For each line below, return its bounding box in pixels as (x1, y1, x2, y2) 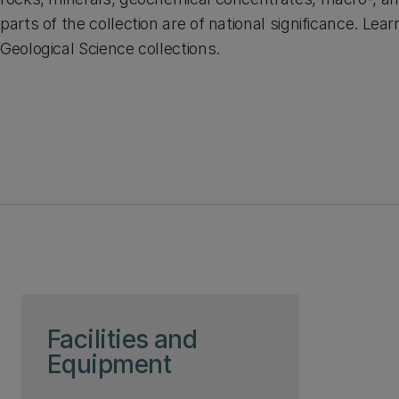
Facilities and (47, 324, 198, 354)
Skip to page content (49, 303, 159, 316)
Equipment (47, 349, 171, 379)
